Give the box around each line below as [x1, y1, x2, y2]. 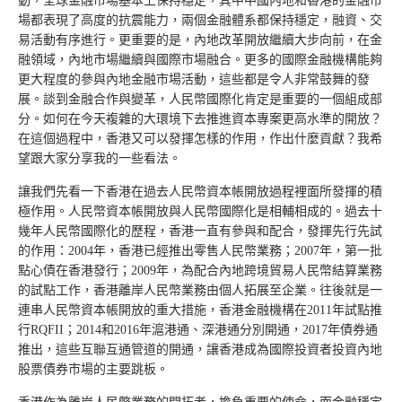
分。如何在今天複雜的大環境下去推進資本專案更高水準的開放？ [18, 112, 382, 126]
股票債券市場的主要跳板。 [18, 363, 169, 376]
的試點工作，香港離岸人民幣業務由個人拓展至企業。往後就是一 [18, 284, 382, 297]
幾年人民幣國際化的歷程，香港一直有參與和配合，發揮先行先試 [18, 224, 382, 238]
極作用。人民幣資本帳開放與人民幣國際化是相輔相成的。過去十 [18, 205, 382, 218]
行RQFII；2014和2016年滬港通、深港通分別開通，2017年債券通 [18, 323, 378, 336]
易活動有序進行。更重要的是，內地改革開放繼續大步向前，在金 [18, 33, 382, 47]
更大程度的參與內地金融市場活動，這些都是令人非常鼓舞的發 [18, 73, 370, 86]
